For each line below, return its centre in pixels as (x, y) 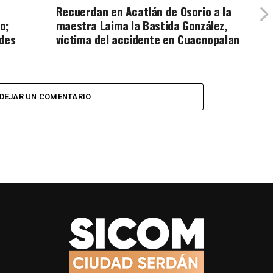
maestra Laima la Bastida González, (141, 26)
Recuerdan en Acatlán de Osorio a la (144, 12)
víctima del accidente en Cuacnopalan (147, 40)
